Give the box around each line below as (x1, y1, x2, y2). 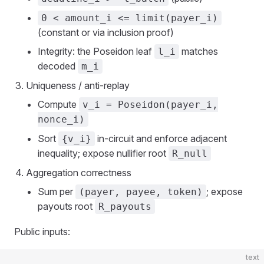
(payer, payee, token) (79, 186, 203, 197)
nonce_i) (38, 114, 85, 125)
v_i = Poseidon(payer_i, (82, 99, 218, 110)
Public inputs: (14, 226, 70, 237)
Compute (38, 98, 79, 110)
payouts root (38, 200, 95, 212)
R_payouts (98, 201, 151, 212)
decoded (38, 60, 78, 72)
